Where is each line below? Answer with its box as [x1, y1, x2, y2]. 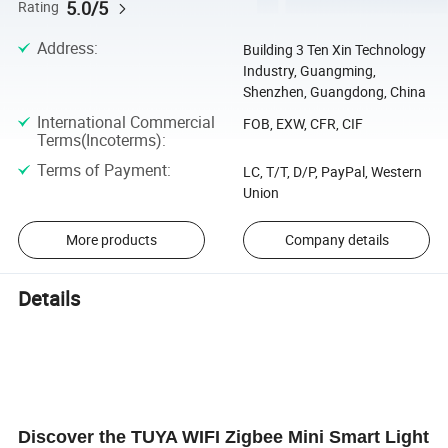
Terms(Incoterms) [36, 129, 162, 152]
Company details [284, 230, 389, 250]
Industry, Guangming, [242, 61, 376, 81]
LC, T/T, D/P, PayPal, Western [242, 161, 422, 181]
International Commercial [36, 111, 215, 134]
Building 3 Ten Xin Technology [242, 40, 426, 60]
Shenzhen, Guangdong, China [242, 82, 426, 102]
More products [65, 230, 157, 250]
